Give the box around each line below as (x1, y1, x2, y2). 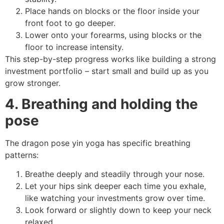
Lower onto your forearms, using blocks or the (25, 29, 201, 40)
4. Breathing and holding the (5, 95, 198, 112)
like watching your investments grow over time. (25, 193, 205, 203)
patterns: (5, 149, 38, 160)
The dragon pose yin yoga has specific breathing (5, 137, 190, 148)
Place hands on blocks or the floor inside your (25, 5, 199, 16)
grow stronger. (5, 77, 60, 88)
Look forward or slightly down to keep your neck (25, 205, 211, 215)
